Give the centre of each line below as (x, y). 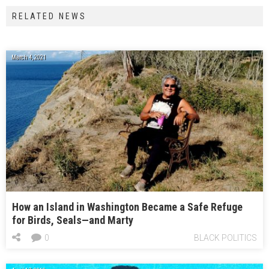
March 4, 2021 (29, 58)
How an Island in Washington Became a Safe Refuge (127, 207)
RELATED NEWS (49, 17)
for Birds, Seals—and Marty (73, 220)
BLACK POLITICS (225, 238)
